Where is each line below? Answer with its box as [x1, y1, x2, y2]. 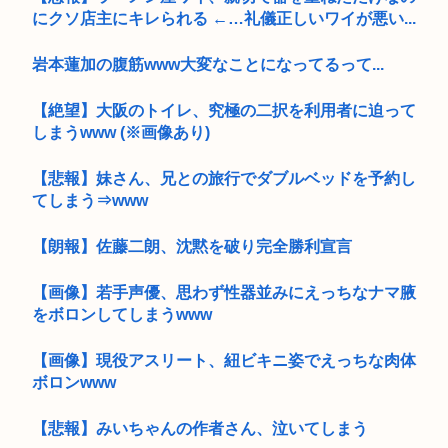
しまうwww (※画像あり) [32, 123, 210, 141]
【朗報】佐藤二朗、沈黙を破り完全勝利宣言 [32, 237, 352, 255]
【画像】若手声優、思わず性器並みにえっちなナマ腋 [32, 283, 416, 301]
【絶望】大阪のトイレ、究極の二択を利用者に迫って [32, 101, 416, 119]
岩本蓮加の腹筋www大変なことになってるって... [32, 55, 384, 73]
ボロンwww [32, 373, 116, 391]
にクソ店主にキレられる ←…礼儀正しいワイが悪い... [32, 9, 416, 27]
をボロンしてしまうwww [32, 305, 212, 323]
